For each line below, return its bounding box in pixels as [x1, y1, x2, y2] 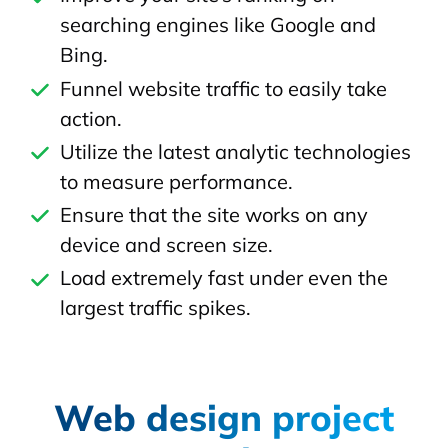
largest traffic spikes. [59, 295, 251, 321]
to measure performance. [59, 168, 293, 194]
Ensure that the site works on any [59, 202, 368, 228]
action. [59, 105, 122, 131]
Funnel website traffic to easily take [59, 75, 387, 101]
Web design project [54, 395, 394, 441]
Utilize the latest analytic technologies [59, 138, 411, 164]
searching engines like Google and [59, 12, 376, 38]
